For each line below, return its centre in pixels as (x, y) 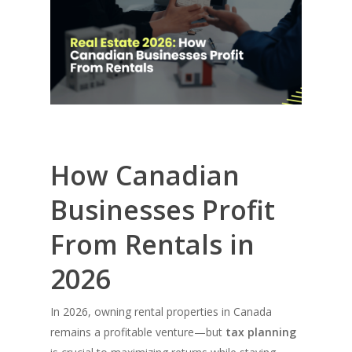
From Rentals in (152, 245)
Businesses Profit (163, 210)
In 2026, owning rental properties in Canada (161, 312)
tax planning (261, 332)
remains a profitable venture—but (138, 332)
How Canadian (145, 176)
